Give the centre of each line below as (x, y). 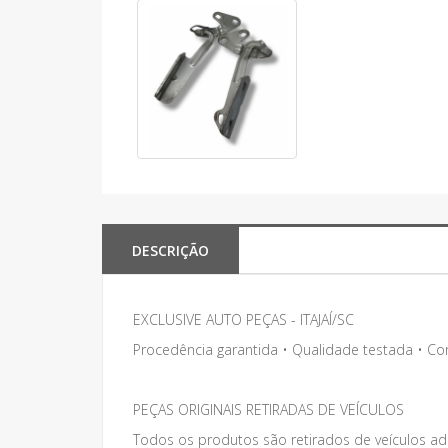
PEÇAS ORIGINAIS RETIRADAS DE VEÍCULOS (268, 409)
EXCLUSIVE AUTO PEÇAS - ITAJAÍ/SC (243, 319)
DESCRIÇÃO (170, 250)
